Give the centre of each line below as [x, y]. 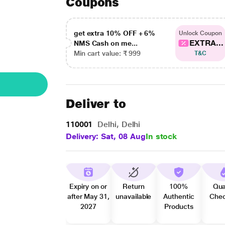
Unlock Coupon [200, 33]
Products [179, 206]
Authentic [179, 196]
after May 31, [88, 196]
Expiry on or [88, 186]
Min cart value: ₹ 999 [107, 53]
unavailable [134, 196]
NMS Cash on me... [105, 43]
